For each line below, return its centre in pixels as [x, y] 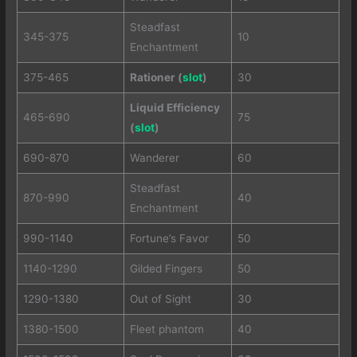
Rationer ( [156, 77]
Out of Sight [160, 298]
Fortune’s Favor [169, 238]
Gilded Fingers [166, 268]
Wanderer [154, 157]
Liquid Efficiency [175, 107]
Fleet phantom [167, 329]
